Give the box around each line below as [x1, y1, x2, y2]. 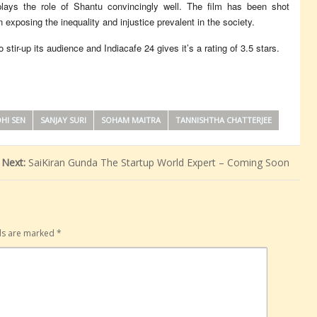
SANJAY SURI [40, 115, 86, 125]
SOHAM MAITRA [101, 115, 161, 125]
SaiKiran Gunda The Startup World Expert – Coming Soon [28, 156, 289, 169]
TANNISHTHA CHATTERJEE [175, 115, 272, 125]
